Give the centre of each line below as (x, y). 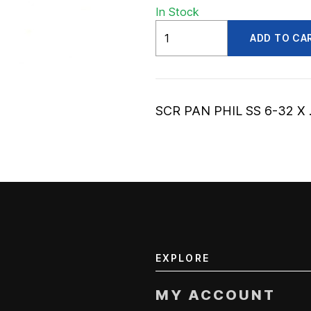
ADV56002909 (193, 28)
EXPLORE (183, 258)
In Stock (177, 12)
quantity (175, 44)
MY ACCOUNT (216, 295)
